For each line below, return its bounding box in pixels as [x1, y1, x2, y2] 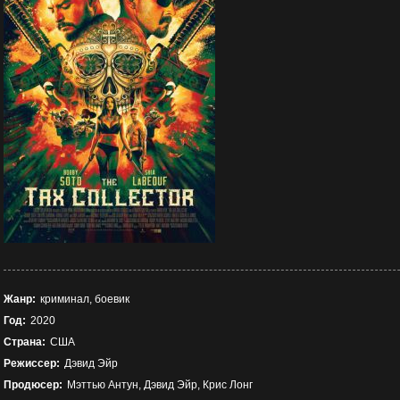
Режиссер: [4, 357, 60, 370]
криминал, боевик [40, 293, 129, 305]
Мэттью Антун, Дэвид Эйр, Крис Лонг [67, 379, 253, 391]
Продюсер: [4, 379, 62, 391]
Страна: [4, 336, 46, 348]
